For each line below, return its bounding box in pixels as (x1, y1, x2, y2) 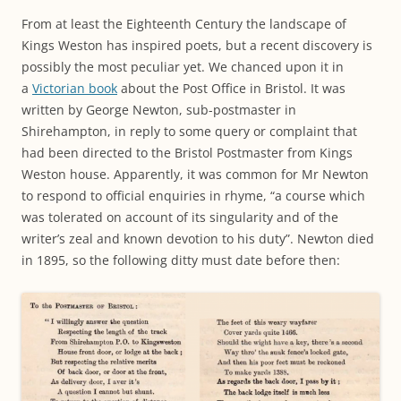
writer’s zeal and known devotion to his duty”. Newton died (21, 230, 374, 247)
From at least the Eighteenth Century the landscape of (21, 15, 346, 32)
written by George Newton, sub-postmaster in (21, 101, 296, 118)
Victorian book (32, 80, 117, 97)
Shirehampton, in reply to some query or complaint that (21, 123, 357, 140)
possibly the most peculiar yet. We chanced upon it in (21, 58, 344, 75)
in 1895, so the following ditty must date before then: (21, 252, 351, 269)
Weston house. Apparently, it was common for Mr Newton (21, 166, 369, 183)
